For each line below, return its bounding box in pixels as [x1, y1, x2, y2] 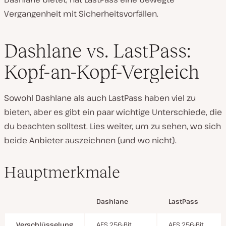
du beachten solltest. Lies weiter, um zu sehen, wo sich [4, 120, 221, 132]
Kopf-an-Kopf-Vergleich [4, 61, 199, 83]
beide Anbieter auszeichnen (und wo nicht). [4, 134, 177, 146]
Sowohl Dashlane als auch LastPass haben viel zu [4, 92, 196, 103]
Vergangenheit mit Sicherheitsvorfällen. [4, 8, 158, 20]
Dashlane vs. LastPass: [4, 39, 191, 62]
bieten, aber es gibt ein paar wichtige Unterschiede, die [4, 106, 222, 118]
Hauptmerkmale [4, 162, 120, 181]
